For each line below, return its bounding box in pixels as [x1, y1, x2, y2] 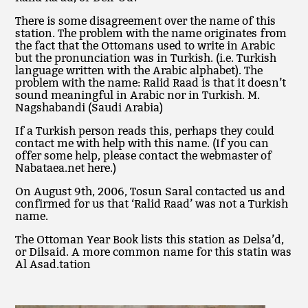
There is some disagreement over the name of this [15, 14, 276, 27]
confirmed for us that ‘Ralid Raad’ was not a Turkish [15, 197, 289, 210]
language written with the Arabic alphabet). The [15, 64, 263, 77]
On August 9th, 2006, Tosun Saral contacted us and [15, 185, 286, 198]
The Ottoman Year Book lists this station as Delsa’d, [15, 233, 285, 246]
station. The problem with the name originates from [15, 27, 287, 40]
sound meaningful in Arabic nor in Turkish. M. [15, 89, 261, 102]
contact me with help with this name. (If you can [15, 137, 269, 150]
